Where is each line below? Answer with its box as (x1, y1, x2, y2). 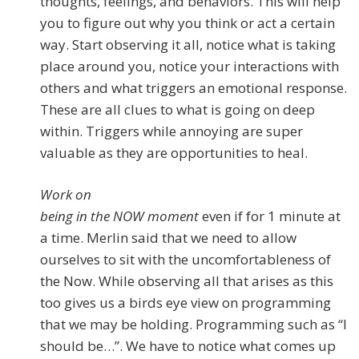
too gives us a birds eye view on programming (40, 293, 331, 313)
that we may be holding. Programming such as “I (40, 315, 347, 334)
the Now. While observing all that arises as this (40, 272, 333, 291)
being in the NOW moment (40, 207, 199, 226)
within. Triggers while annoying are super (40, 122, 303, 141)
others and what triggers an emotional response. (40, 79, 347, 98)
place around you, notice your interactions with (40, 57, 339, 76)
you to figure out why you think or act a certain (40, 14, 335, 33)
